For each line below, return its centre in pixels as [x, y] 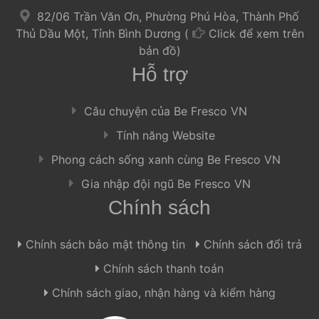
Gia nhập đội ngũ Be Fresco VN [164, 183]
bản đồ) [159, 50]
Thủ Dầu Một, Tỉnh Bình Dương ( [104, 33]
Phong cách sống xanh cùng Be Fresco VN [164, 159]
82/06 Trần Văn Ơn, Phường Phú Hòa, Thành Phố [168, 16]
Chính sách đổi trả [251, 244]
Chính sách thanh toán [162, 268]
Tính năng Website [164, 135]
